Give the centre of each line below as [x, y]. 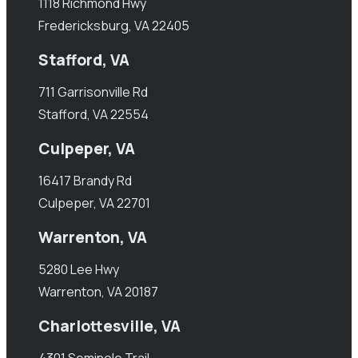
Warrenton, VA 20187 [98, 292]
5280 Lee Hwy [79, 270]
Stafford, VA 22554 [93, 115]
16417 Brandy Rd [85, 181]
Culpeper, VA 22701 [94, 203]
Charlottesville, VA [109, 326]
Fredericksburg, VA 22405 [114, 26]
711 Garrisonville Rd [93, 92]
